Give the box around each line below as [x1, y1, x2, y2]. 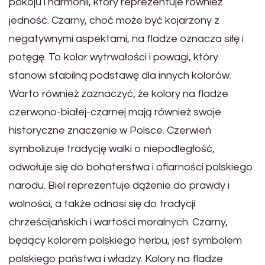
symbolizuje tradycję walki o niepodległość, [9, 143, 215, 155]
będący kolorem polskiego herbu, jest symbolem [9, 235, 242, 247]
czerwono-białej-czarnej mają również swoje [9, 106, 221, 118]
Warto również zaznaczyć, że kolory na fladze [9, 88, 228, 100]
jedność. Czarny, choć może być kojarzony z [9, 15, 219, 27]
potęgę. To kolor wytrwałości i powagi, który [9, 51, 218, 63]
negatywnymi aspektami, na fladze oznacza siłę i [9, 33, 244, 45]
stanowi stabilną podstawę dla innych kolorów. [9, 70, 231, 82]
